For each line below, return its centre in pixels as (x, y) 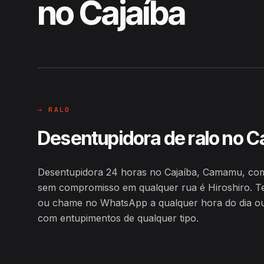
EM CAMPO (68, 24)
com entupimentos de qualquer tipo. (118, 218)
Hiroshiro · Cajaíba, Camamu (144, 44)
